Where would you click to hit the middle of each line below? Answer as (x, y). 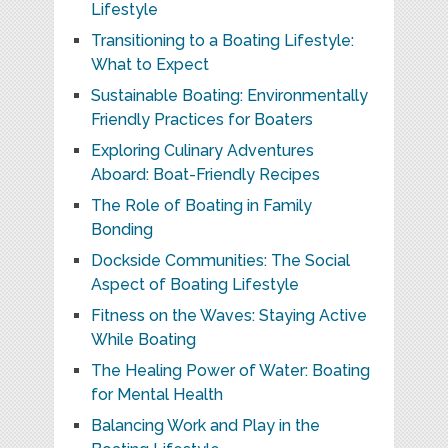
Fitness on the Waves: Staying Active (228, 316)
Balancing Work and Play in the (205, 426)
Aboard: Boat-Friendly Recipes (205, 175)
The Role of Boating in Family (201, 206)
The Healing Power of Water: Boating (230, 371)
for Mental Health (156, 395)
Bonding (121, 230)
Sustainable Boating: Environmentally (229, 96)
